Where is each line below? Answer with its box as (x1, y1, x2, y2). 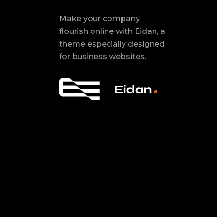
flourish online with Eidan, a (59, 26, 165, 36)
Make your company (59, 14, 140, 23)
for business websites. (59, 51, 146, 61)
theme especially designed (59, 39, 165, 48)
